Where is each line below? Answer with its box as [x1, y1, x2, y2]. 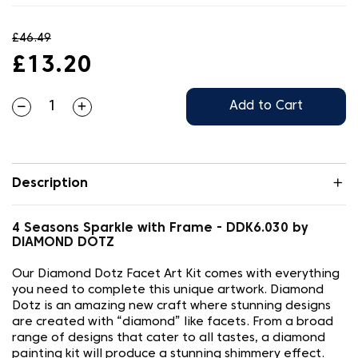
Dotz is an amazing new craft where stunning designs [12, 300, 331, 312]
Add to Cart [229, 101, 303, 112]
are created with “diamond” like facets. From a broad [12, 316, 333, 328]
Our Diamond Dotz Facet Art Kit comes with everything [12, 268, 340, 280]
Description [12, 178, 88, 189]
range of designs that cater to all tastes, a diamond [12, 332, 325, 344]
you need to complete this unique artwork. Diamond [12, 284, 324, 296]
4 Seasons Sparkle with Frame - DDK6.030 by [12, 223, 308, 234]
